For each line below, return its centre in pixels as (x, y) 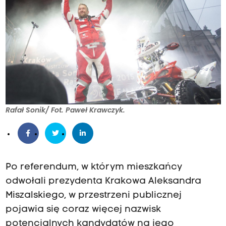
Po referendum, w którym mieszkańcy (94, 167)
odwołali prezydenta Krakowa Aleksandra (103, 182)
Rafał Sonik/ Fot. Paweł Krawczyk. (65, 110)
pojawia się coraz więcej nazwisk (83, 210)
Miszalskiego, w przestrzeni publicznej (93, 196)
